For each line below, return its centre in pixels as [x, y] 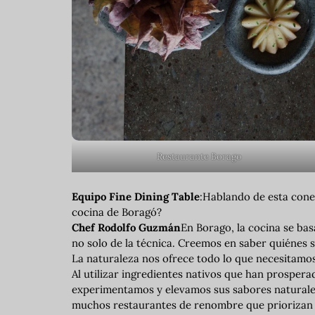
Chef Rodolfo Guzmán [126, 228]
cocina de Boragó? [117, 212]
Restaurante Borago [200, 157]
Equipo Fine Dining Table [136, 197]
